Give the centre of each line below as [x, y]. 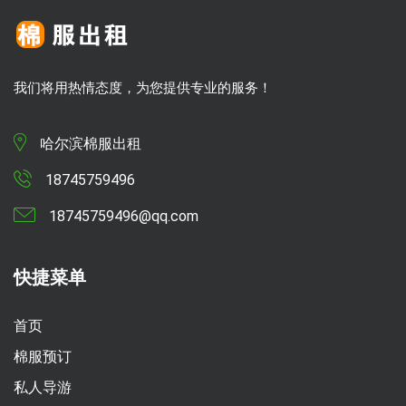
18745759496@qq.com [124, 216]
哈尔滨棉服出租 [91, 143]
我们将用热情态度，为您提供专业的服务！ [143, 87]
